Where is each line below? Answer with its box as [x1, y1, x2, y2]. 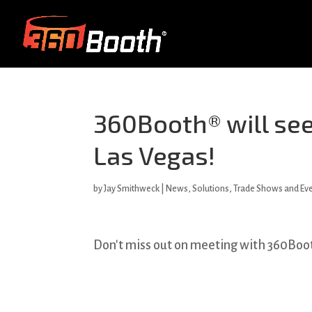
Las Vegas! [93, 140, 216, 170]
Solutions [192, 184, 230, 194]
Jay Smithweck [104, 184, 160, 194]
